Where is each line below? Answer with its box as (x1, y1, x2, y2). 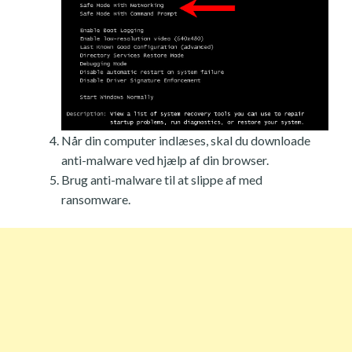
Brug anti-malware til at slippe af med (61, 172, 262, 188)
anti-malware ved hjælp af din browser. (61, 152, 269, 168)
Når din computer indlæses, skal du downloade (61, 133, 310, 148)
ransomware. (61, 192, 130, 207)
